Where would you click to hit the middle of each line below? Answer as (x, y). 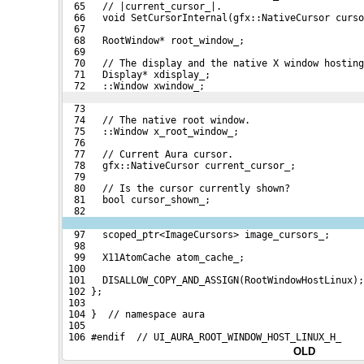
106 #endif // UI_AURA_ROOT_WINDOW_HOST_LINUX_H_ (202, 337)
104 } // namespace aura (134, 314)
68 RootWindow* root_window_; (154, 40)
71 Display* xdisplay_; (136, 74)
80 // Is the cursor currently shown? (176, 188)
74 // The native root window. (156, 120)
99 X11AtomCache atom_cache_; (154, 257)
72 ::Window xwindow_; (134, 86)
